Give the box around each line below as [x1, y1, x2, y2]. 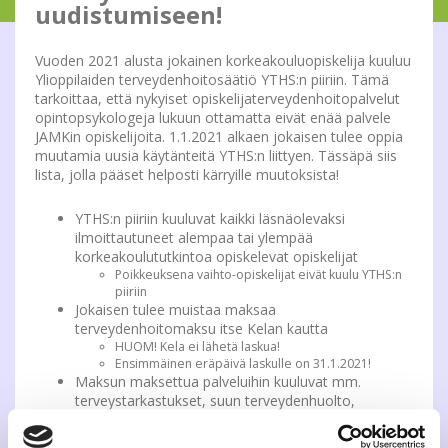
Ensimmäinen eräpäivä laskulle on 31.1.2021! [115, 355, 371, 373]
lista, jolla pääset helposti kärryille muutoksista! [35, 165, 339, 185]
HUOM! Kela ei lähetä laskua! [115, 338, 283, 356]
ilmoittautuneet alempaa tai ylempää [75, 228, 313, 248]
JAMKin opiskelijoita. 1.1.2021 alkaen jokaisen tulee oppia [35, 127, 403, 147]
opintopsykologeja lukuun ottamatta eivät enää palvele [35, 108, 391, 128]
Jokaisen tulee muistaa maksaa [75, 300, 276, 320]
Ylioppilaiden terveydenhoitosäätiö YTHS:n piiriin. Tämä [35, 70, 389, 90]
